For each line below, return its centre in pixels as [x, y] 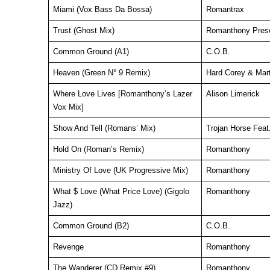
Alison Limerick [233, 94]
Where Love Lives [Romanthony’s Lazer [122, 94]
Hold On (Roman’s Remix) [98, 149]
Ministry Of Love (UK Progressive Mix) [120, 170]
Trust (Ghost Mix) [83, 30]
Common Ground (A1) [91, 52]
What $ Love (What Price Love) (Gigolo [121, 191]
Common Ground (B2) [91, 226]
